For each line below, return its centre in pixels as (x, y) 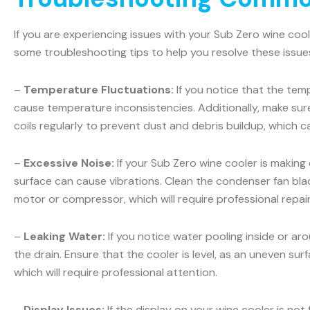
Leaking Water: (64, 236)
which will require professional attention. (116, 272)
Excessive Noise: (69, 163)
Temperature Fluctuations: (99, 89)
